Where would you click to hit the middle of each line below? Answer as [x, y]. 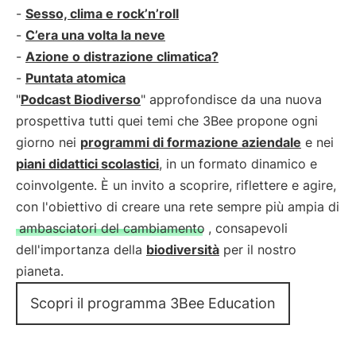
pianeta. [40, 271]
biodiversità [183, 250]
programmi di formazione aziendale [191, 142]
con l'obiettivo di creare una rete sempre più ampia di [178, 207]
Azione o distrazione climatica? [122, 56]
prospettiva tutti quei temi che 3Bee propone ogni [167, 121]
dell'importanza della [81, 250]
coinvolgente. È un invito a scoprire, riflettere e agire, [176, 185]
